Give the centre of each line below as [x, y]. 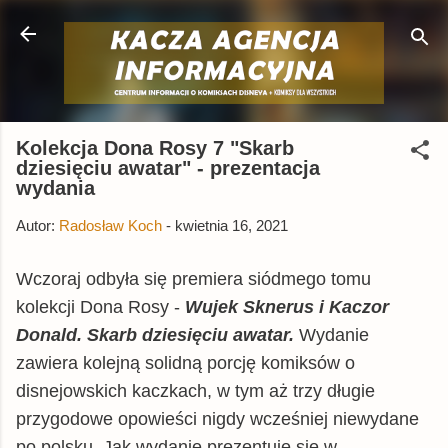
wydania [55, 187]
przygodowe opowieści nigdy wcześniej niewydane [217, 418]
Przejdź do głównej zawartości [234, 24]
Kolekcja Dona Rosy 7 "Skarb [155, 147]
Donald [46, 334]
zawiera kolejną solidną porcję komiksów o [185, 362]
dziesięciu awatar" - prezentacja [168, 167]
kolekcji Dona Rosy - [100, 306]
